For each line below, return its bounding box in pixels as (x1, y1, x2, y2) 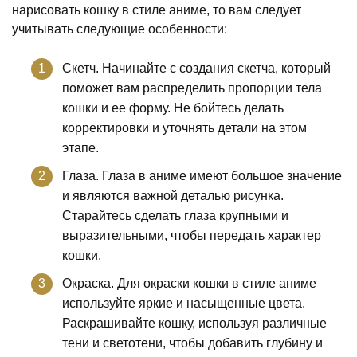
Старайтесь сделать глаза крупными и (62, 208, 288, 222)
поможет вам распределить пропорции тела (62, 80, 322, 95)
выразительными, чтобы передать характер (62, 228, 321, 242)
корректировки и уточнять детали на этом (62, 120, 307, 135)
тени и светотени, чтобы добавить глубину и (62, 335, 323, 350)
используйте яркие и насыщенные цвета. (62, 296, 305, 310)
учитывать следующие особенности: (12, 22, 227, 36)
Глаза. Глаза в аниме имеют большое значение (62, 168, 342, 182)
